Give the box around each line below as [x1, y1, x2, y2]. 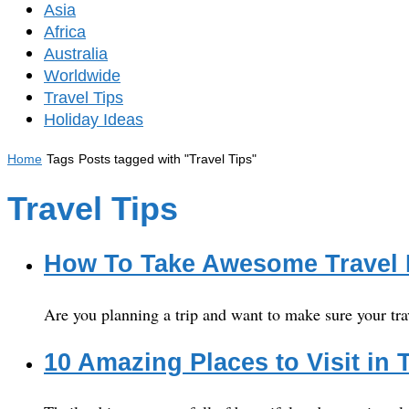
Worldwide [44, 67, 121, 85]
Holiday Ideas [44, 110, 143, 129]
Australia [44, 45, 108, 63]
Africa [44, 23, 86, 41]
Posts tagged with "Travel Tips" [79, 152, 257, 166]
